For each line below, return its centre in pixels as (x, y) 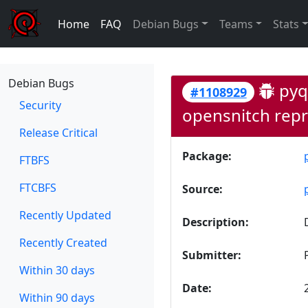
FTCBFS (38, 188)
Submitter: (212, 255)
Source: (202, 189)
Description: (216, 222)
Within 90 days (57, 298)
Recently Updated (65, 215)
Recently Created (63, 243)
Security (40, 105)
